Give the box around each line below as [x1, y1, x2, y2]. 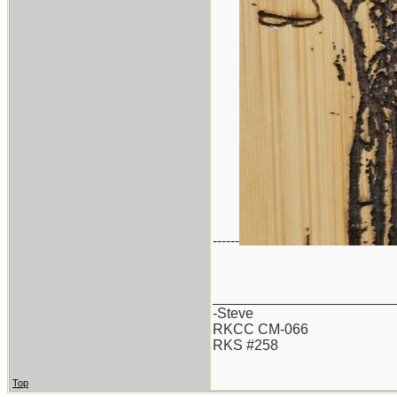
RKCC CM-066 [213, 322, 308, 337]
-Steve [213, 306, 253, 321]
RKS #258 [213, 338, 278, 353]
